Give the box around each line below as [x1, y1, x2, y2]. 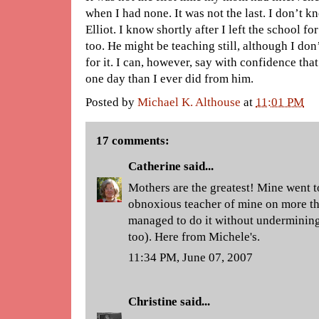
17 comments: [96, 134, 169, 147]
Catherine [128, 159, 181, 173]
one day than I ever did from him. [85, 72, 253, 85]
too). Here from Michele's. [128, 229, 260, 244]
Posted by [85, 95, 137, 109]
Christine [128, 295, 177, 308]
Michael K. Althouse [137, 95, 241, 109]
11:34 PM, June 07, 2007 [128, 251, 253, 264]
